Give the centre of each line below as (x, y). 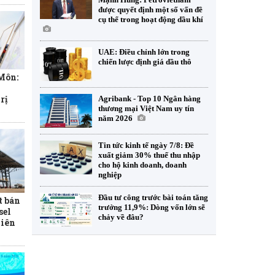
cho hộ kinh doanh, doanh (142, 165)
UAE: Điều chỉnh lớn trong (144, 52)
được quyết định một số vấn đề (150, 10)
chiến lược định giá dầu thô (145, 62)
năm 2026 (115, 118)
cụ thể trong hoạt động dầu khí (151, 19)
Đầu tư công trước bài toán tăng (153, 197)
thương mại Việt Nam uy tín (146, 108)
